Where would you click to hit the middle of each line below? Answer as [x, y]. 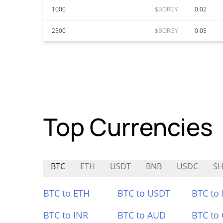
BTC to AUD [141, 215]
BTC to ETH [66, 193]
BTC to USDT [144, 193]
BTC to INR [66, 215]
